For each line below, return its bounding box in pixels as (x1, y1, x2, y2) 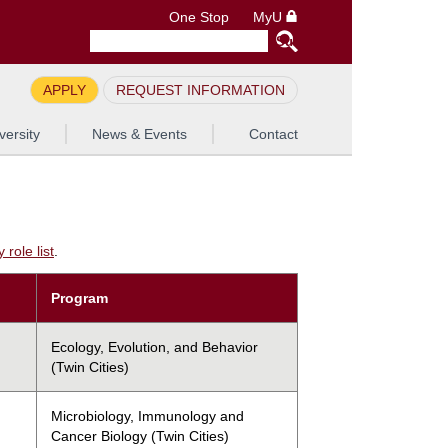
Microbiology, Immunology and (51, 407, 244, 424)
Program (51, 289, 108, 306)
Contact (249, 126, 298, 142)
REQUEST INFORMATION (116, 82, 285, 98)
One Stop (169, 10, 229, 25)
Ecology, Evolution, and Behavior (51, 338, 258, 355)
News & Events (91, 126, 187, 142)
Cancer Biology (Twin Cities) (51, 427, 229, 444)
